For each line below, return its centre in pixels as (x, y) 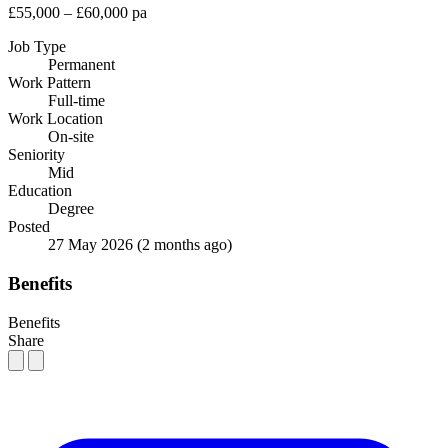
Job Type (37, 47)
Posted (29, 227)
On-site (71, 137)
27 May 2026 (92, 245)
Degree (71, 209)
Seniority (36, 155)
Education (40, 191)
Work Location (55, 119)
